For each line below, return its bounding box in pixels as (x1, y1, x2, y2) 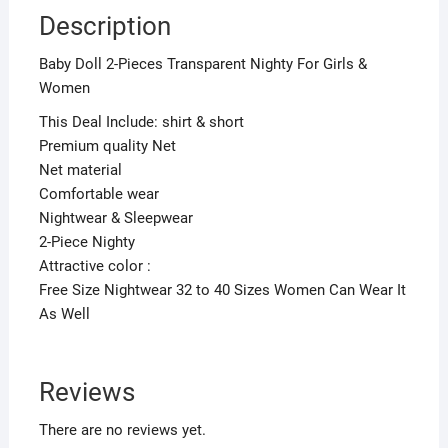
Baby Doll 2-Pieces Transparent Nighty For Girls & (38, 54, 367, 73)
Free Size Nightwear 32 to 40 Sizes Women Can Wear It (38, 280, 406, 299)
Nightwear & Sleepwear (38, 208, 193, 227)
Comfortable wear (38, 184, 159, 203)
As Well (38, 304, 90, 323)
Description (38, 10, 171, 41)
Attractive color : (38, 256, 151, 275)
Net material (38, 160, 122, 179)
